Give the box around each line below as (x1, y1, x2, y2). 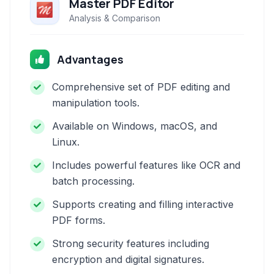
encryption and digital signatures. (52, 253, 204, 265)
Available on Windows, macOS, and (52, 120, 217, 132)
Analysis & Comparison (69, 13, 160, 23)
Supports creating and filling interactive (52, 198, 234, 210)
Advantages (57, 52, 124, 67)
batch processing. (52, 175, 135, 187)
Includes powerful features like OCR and (52, 159, 240, 171)
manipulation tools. (52, 97, 139, 109)
